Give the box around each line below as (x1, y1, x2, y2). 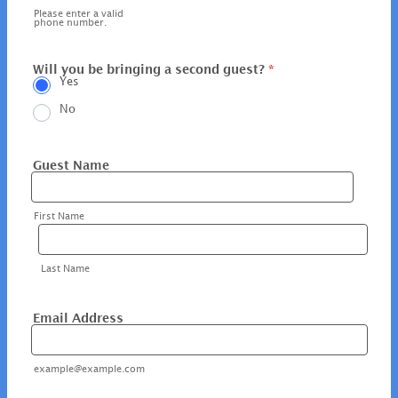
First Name (33, 211, 84, 221)
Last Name (40, 264, 90, 274)
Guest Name (32, 159, 109, 171)
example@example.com (33, 365, 145, 375)
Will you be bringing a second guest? (32, 63, 265, 76)
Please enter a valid (33, 9, 123, 19)
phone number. (33, 18, 107, 28)
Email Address (32, 313, 123, 325)
